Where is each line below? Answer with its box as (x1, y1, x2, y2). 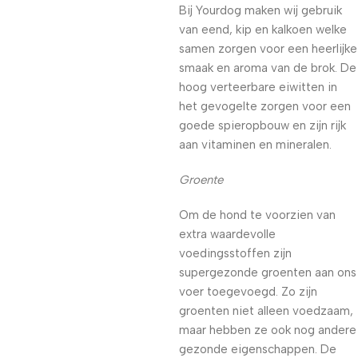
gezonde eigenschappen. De (179, 342, 336, 356)
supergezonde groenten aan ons (179, 265, 356, 280)
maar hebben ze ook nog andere (179, 323, 356, 337)
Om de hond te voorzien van (179, 208, 336, 222)
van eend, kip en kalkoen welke (179, 22, 347, 37)
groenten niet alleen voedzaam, (179, 304, 353, 318)
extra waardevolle (179, 227, 276, 241)
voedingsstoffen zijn (179, 246, 292, 261)
